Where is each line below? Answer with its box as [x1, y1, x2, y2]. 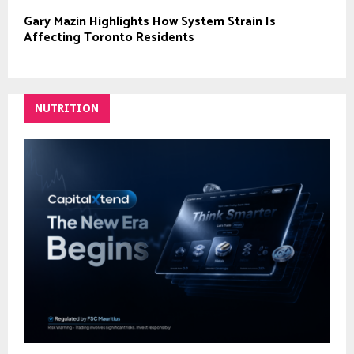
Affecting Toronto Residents [24, 26, 194, 48]
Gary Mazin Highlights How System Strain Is [24, 10, 276, 32]
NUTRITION [35, 101, 99, 115]
